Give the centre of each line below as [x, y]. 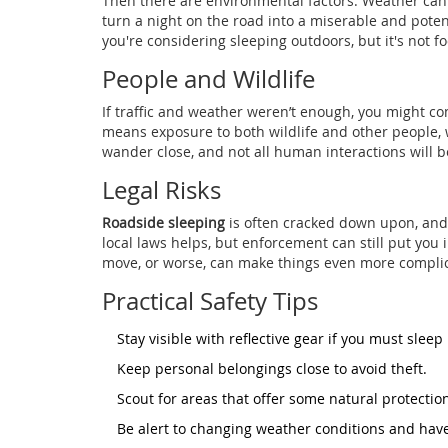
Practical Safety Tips [210, 301]
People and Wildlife [208, 79]
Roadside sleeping [163, 223]
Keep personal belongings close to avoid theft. [272, 369]
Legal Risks [161, 190]
